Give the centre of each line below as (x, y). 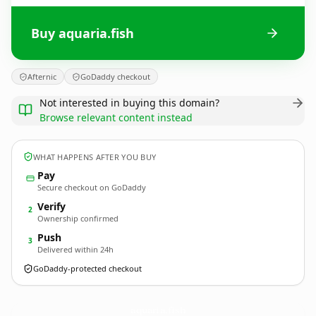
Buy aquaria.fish (83, 33)
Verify (51, 206)
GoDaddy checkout (115, 77)
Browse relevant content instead (116, 117)
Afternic (42, 77)
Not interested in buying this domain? (129, 103)
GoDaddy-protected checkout (87, 268)
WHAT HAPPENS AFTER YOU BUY (95, 157)
